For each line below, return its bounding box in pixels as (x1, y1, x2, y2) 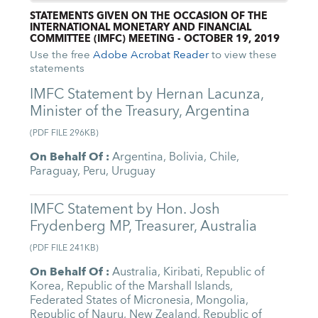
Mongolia (196, 290, 246, 310)
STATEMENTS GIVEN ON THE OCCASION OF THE (30, 7, 268, 25)
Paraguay (30, 161, 78, 182)
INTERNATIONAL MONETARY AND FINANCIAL (30, 18, 252, 36)
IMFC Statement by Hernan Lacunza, (30, 81, 264, 106)
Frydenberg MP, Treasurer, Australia (30, 213, 258, 238)
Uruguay (111, 161, 156, 182)
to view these (209, 45, 278, 65)
